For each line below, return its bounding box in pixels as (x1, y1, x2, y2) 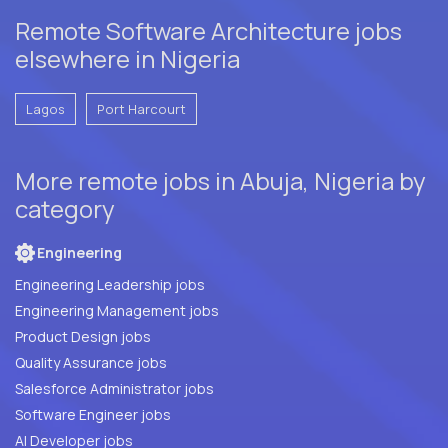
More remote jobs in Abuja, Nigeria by (15, 163, 426, 197)
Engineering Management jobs (15, 300, 219, 320)
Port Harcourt (97, 99, 186, 118)
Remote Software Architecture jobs (15, 13, 402, 47)
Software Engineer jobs (15, 404, 171, 424)
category (15, 191, 115, 225)
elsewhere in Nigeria (15, 41, 240, 75)
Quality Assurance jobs (137, 352, 167, 372)
